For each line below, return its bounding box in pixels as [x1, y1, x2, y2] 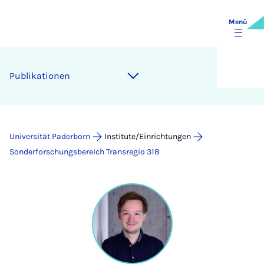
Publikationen [9, 70, 70, 81]
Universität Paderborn [9, 131, 90, 141]
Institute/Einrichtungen [104, 131, 191, 141]
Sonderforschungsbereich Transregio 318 [9, 147, 160, 157]
